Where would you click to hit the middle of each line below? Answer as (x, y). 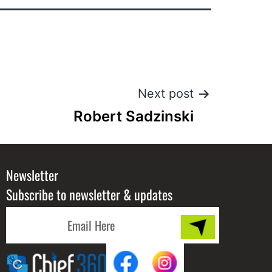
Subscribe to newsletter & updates (89, 195)
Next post (166, 94)
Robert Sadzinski (134, 117)
